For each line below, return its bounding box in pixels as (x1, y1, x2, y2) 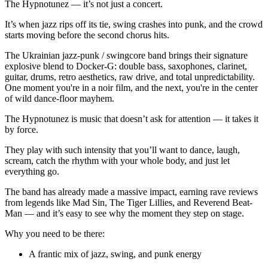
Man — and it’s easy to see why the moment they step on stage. (5, 208, 244, 218)
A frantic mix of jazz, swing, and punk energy (29, 248, 202, 259)
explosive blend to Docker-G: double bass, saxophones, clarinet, (5, 60, 247, 71)
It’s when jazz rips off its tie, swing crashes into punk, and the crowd (5, 19, 263, 29)
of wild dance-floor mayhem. (5, 93, 114, 103)
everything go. (5, 166, 59, 176)
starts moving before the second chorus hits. (5, 29, 169, 40)
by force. (5, 124, 38, 135)
